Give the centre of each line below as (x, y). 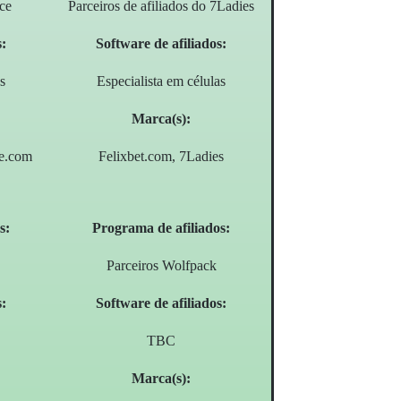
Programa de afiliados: (162, 228)
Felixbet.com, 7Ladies (162, 157)
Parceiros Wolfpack (161, 266)
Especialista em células (162, 81)
